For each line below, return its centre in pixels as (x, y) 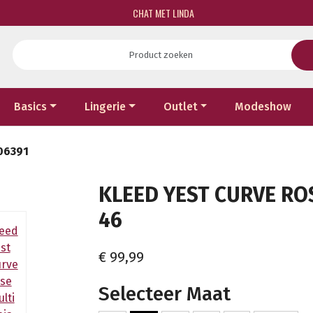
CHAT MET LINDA (163, 13)
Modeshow (263, 106)
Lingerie (105, 106)
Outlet (180, 106)
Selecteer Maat (165, 293)
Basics (31, 106)
